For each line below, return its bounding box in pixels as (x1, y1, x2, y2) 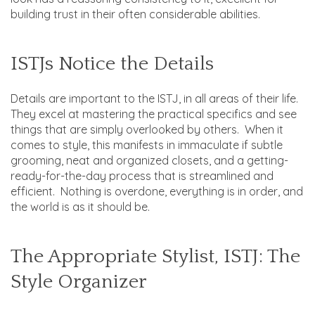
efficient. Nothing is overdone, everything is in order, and (11, 184, 303, 198)
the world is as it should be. (11, 199, 150, 214)
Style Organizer (11, 270, 147, 292)
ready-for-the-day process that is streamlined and (11, 168, 274, 183)
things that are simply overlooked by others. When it (11, 122, 283, 136)
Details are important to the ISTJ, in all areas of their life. (11, 91, 301, 105)
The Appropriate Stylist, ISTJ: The (11, 245, 300, 267)
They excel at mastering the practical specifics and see (11, 106, 297, 121)
